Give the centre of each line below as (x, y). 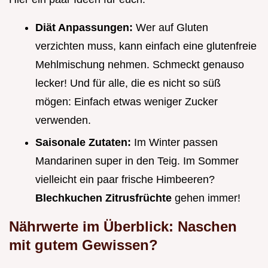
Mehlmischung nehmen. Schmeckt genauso (140, 65)
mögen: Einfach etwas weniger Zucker (127, 102)
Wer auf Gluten (172, 28)
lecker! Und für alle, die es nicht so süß (128, 83)
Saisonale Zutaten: (85, 142)
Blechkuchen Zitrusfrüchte (105, 198)
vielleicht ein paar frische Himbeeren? (125, 179)
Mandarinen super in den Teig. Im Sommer (137, 161)
